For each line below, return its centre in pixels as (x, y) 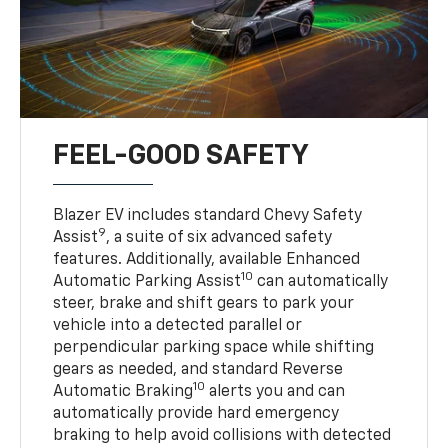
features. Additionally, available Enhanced (207, 259)
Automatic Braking (123, 391)
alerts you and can (275, 391)
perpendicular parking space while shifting (214, 347)
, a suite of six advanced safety (219, 237)
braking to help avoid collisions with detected (222, 435)
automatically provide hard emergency (196, 413)
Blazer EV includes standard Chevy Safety (208, 215)
